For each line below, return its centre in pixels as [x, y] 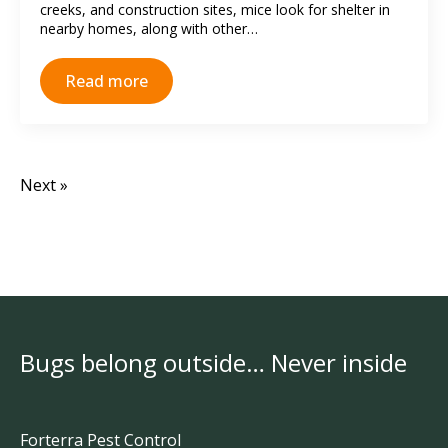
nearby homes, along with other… [149, 28]
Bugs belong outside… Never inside [213, 362]
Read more [106, 81]
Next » [44, 185]
